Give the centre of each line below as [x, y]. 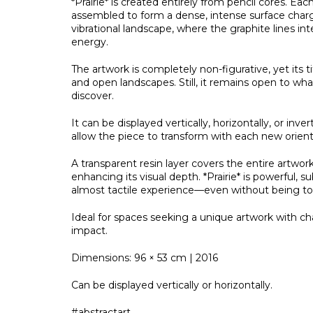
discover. [93, 96]
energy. [90, 42]
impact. [89, 231]
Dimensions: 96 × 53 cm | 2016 [145, 258]
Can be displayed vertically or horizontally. [172, 285]
